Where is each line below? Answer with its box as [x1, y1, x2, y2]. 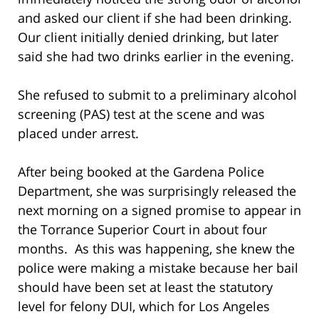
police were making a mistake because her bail [18, 258, 298, 276]
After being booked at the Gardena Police [18, 162, 264, 180]
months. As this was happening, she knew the [18, 239, 295, 257]
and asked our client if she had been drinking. [18, 9, 296, 26]
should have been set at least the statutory [18, 278, 273, 296]
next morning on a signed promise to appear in [18, 201, 301, 219]
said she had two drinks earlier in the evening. [18, 47, 298, 65]
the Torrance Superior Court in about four [18, 220, 267, 238]
